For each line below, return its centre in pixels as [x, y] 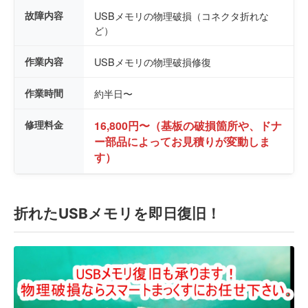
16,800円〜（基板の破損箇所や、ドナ [188, 125]
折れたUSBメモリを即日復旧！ [117, 213]
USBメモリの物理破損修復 [153, 62]
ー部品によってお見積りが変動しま [182, 141]
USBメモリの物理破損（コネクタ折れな [181, 15]
